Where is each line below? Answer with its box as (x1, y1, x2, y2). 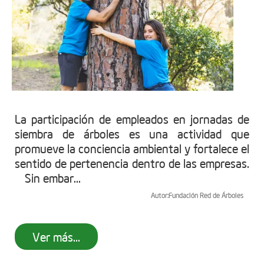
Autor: (151, 190, 169, 200)
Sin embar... (15, 170, 81, 185)
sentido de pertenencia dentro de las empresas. (15, 155, 249, 170)
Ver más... (32, 229, 80, 244)
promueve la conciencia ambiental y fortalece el (15, 140, 249, 156)
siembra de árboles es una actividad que (15, 126, 249, 141)
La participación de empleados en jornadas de (15, 111, 249, 126)
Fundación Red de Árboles (169, 190, 243, 200)
